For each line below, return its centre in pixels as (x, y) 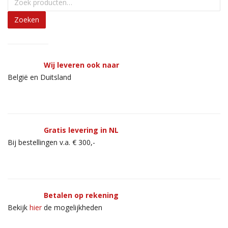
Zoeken (27, 19)
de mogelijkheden (72, 207)
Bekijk (19, 207)
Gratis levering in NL (81, 130)
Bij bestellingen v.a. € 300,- (51, 142)
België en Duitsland (39, 77)
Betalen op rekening (82, 195)
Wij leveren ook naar (81, 65)
